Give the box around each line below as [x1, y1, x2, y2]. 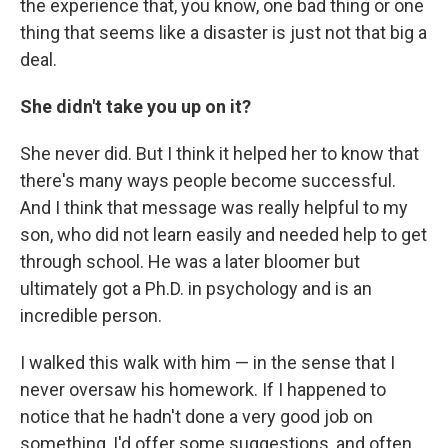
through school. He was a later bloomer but [20, 251, 360, 272]
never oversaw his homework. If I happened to [20, 379, 386, 400]
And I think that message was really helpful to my [20, 197, 408, 218]
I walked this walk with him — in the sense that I [20, 352, 395, 373]
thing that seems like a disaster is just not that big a [20, 22, 427, 43]
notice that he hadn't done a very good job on [20, 406, 373, 427]
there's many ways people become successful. [20, 170, 396, 191]
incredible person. [20, 305, 162, 326]
